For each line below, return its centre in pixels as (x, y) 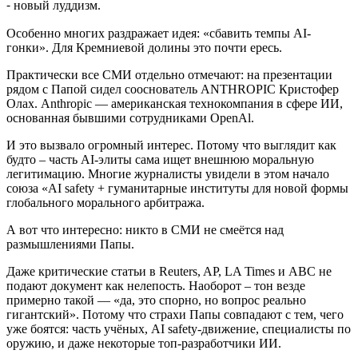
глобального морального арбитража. (105, 202)
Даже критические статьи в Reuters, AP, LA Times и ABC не (169, 271)
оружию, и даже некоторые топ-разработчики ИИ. (144, 343)
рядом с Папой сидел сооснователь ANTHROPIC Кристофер (173, 89)
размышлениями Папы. (70, 244)
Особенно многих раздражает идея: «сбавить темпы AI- (159, 33)
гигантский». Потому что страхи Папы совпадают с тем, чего (175, 314)
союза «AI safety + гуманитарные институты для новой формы (177, 188)
